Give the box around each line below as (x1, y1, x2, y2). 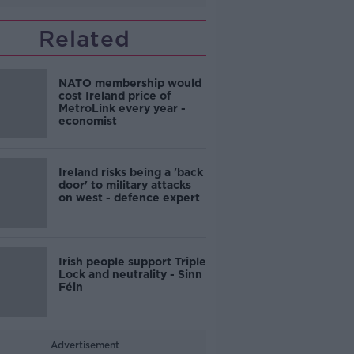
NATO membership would (58, 77, 201, 89)
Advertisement (50, 339, 119, 351)
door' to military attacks (58, 179, 191, 191)
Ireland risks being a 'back (58, 166, 203, 179)
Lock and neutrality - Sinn (58, 268, 202, 281)
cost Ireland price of (58, 89, 171, 102)
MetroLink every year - (58, 102, 186, 115)
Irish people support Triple (58, 255, 206, 268)
